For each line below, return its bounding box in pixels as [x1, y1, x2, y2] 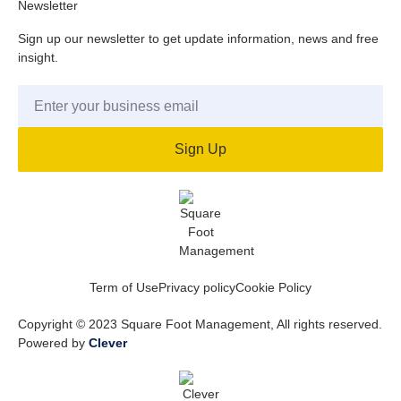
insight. [18, 50, 58, 64]
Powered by [18, 336, 89, 350]
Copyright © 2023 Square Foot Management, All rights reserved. [18, 317, 382, 331]
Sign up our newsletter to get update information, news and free [18, 31, 379, 46]
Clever [89, 336, 127, 350]
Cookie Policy [235, 280, 311, 294]
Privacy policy [158, 280, 235, 294]
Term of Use [90, 280, 158, 294]
